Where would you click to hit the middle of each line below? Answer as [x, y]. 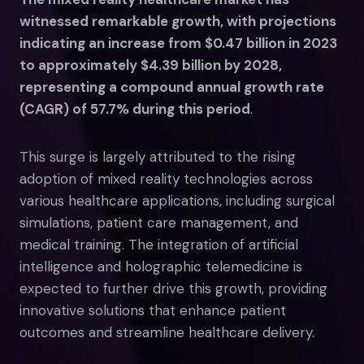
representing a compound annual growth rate [172, 87]
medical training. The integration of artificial [159, 244]
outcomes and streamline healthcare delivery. [167, 332]
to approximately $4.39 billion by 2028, [151, 65]
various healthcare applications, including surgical [177, 200]
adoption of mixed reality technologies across [166, 178]
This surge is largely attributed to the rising [158, 156]
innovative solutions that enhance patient [153, 310]
